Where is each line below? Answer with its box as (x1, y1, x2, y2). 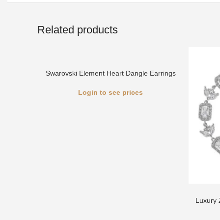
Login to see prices (78, 88, 143, 96)
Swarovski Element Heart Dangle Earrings (45, 69, 176, 77)
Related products (37, 24, 118, 36)
